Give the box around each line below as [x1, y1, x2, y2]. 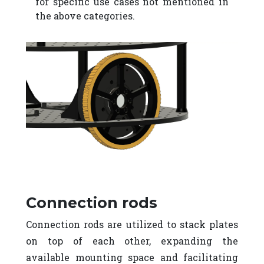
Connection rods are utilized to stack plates [26, 218, 238, 231]
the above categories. [35, 9, 135, 22]
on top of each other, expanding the [26, 235, 238, 247]
